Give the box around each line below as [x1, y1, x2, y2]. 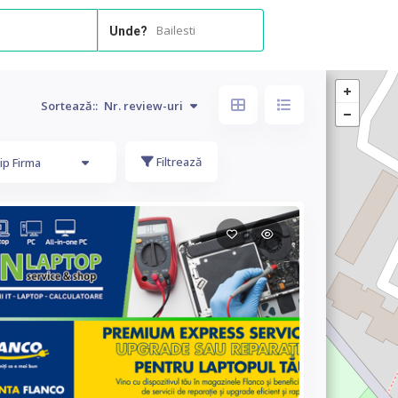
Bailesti [155, 22, 195, 38]
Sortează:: [41, 97, 98, 114]
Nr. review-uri [101, 97, 183, 114]
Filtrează [154, 153, 202, 170]
